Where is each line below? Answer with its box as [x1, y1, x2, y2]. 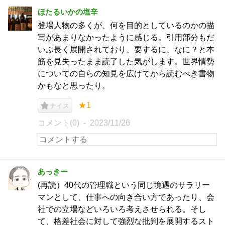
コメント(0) [38, 119, 79, 127]
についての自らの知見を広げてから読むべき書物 [38, 69, 214, 78]
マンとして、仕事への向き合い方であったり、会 [38, 193, 214, 201]
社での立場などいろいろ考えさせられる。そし [38, 205, 206, 213]
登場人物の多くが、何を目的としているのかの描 [38, 21, 214, 30]
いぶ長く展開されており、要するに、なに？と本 [38, 45, 214, 54]
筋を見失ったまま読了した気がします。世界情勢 [38, 57, 214, 66]
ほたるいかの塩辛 [38, 8, 98, 16]
